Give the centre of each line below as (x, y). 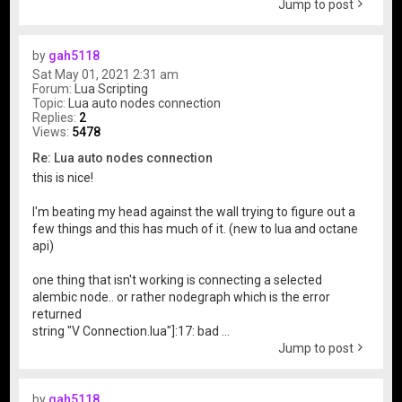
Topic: (51, 103)
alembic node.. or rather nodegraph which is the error (182, 297)
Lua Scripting (112, 88)
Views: (52, 131)
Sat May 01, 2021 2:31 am (106, 74)
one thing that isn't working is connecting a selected (178, 280)
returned (57, 314)
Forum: (54, 88)
